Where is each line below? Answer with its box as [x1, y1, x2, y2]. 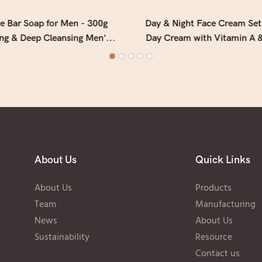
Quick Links [195, 153, 250, 166]
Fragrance [13, 62, 54, 73]
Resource [195, 229, 232, 245]
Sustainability [34, 229, 89, 245]
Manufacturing [195, 196, 256, 212]
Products [195, 180, 232, 196]
